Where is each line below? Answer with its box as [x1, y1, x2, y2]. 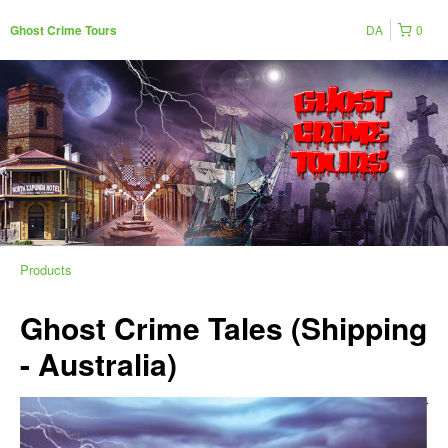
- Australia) [20, 341, 177, 385]
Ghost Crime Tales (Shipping [20, 305, 427, 349]
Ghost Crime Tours [10, 21, 117, 39]
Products [20, 259, 72, 279]
